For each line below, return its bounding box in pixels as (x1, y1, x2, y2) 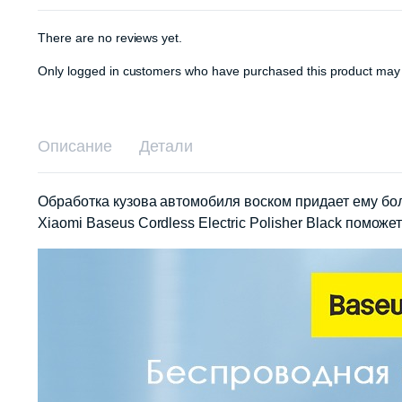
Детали (138, 137, 193, 155)
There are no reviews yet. (38, 31, 183, 45)
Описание (38, 137, 112, 155)
